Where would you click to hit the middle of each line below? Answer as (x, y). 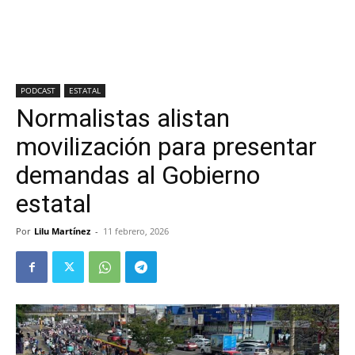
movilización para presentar (166, 147)
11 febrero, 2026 (136, 231)
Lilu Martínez (62, 231)
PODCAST (38, 90)
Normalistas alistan (123, 118)
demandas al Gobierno (138, 175)
